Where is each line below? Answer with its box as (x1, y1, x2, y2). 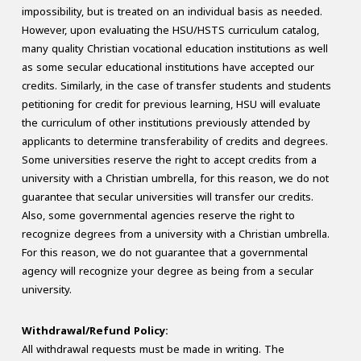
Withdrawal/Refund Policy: (21, 321, 168, 342)
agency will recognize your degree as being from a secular (21, 261, 313, 282)
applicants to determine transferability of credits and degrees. (21, 131, 328, 152)
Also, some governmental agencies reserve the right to (21, 205, 295, 226)
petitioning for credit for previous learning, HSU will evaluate (21, 94, 321, 115)
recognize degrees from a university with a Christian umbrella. (21, 224, 330, 245)
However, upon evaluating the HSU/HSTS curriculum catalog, (21, 20, 319, 41)
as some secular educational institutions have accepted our (21, 57, 314, 78)
